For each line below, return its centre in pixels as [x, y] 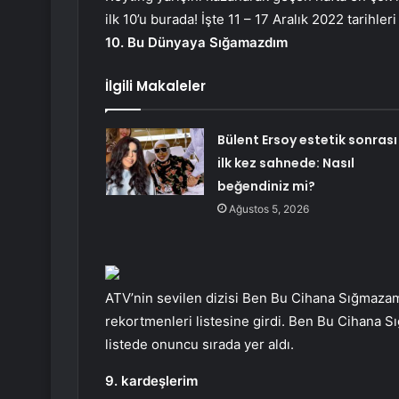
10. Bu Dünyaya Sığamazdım [196, 43]
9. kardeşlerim [151, 381]
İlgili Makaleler [155, 86]
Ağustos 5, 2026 [269, 209]
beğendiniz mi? [266, 187]
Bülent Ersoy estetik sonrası [307, 140]
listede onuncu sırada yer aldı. [199, 345]
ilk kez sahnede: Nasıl [285, 163]
